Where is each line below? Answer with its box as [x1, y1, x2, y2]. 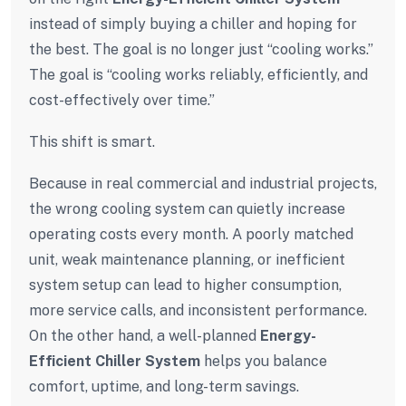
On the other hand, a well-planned [29, 326, 260, 344]
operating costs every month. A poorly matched [29, 225, 353, 243]
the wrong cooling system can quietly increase [29, 199, 345, 217]
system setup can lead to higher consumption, [29, 275, 342, 294]
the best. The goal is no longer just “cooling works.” [29, 40, 373, 58]
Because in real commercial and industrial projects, [29, 174, 377, 192]
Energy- [260, 326, 316, 344]
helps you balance [200, 352, 327, 370]
